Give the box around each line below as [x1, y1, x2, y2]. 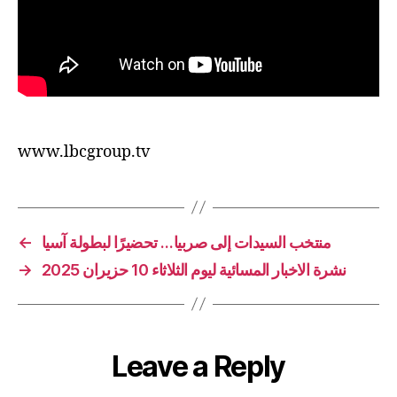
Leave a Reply [112, 348, 285, 384]
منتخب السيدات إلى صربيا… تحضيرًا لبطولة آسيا [41, 232, 331, 252]
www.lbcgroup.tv [18, 141, 150, 162]
